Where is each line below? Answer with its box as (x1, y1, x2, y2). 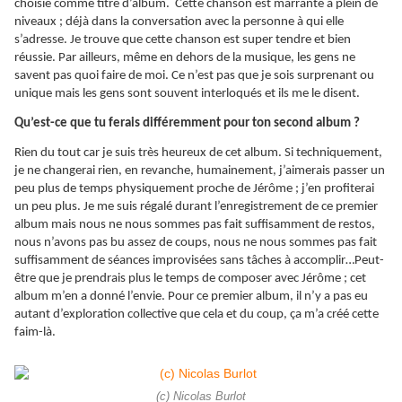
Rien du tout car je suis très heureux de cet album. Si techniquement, (14, 146, 382, 161)
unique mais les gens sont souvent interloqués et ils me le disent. (14, 87, 360, 101)
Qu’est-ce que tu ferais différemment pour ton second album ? (14, 117, 360, 131)
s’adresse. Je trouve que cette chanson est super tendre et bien (14, 33, 351, 48)
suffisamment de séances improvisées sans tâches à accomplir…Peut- (14, 254, 384, 268)
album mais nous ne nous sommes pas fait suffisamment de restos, (14, 218, 375, 232)
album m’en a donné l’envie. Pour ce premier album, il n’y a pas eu (14, 290, 368, 304)
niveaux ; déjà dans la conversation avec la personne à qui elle (14, 15, 344, 30)
